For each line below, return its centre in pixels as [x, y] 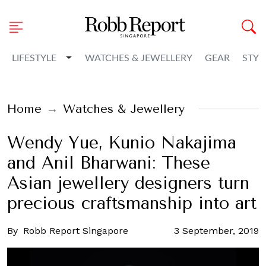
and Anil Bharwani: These [109, 163]
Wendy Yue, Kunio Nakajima [122, 143]
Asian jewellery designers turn [128, 183]
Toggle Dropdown [105, 58]
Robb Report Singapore [76, 231]
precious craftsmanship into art [132, 203]
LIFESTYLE [34, 58]
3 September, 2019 [216, 231]
